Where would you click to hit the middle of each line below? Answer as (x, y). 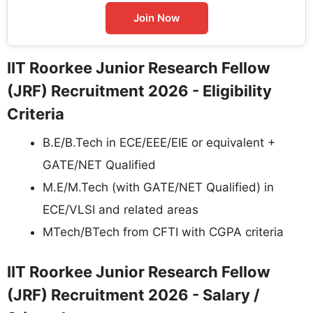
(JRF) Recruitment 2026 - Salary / (133, 295)
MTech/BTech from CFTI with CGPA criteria (163, 232)
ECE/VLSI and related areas (121, 209)
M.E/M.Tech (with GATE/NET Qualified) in (158, 187)
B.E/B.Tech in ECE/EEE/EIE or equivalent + (159, 142)
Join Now (156, 17)
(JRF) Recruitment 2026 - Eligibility (139, 90)
